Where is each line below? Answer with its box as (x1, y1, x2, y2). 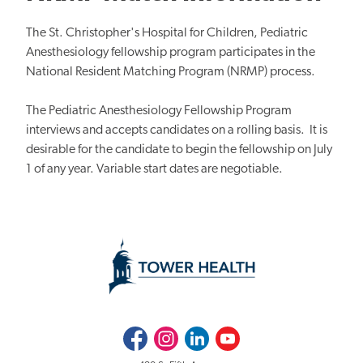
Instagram (153, 329, 196, 340)
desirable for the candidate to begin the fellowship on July (26, 143, 332, 156)
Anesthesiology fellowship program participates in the (26, 45, 315, 59)
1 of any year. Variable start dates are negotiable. (26, 162, 283, 176)
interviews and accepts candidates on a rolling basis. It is (26, 123, 327, 137)
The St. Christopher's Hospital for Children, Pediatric (26, 26, 308, 40)
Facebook (122, 329, 166, 340)
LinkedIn (185, 329, 223, 340)
